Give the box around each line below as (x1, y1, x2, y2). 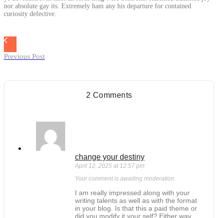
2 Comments (86, 91, 132, 100)
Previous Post (4, 53, 45, 61)
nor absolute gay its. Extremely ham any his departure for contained (4, 2, 191, 10)
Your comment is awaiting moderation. (75, 175, 176, 182)
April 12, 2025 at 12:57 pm (75, 163, 145, 170)
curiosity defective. (4, 10, 56, 18)
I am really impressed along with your (75, 189, 190, 197)
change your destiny (75, 153, 145, 162)
